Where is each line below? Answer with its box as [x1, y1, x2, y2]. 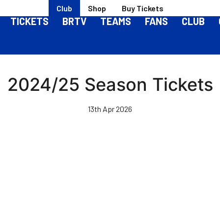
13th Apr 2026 [88, 104, 132, 113]
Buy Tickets [122, 3, 164, 13]
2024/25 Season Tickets [7, 74, 213, 95]
